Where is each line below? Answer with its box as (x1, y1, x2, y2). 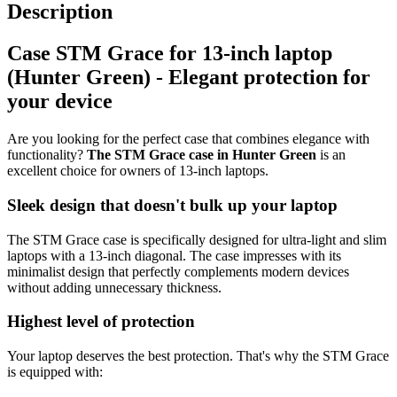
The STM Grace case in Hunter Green (87, 147, 316, 163)
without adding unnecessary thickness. (7, 279, 222, 295)
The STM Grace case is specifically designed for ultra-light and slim (7, 231, 386, 247)
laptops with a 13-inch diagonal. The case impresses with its (7, 247, 341, 263)
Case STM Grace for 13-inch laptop (7, 42, 332, 66)
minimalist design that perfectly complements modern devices (7, 263, 349, 279)
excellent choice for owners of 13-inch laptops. (7, 163, 269, 179)
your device (7, 90, 113, 113)
